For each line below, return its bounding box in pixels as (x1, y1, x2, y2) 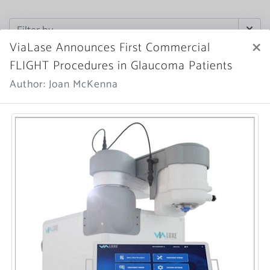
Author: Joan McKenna (10, 76, 118, 93)
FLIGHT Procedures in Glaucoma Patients (10, 56, 233, 76)
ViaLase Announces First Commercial (10, 38, 210, 58)
